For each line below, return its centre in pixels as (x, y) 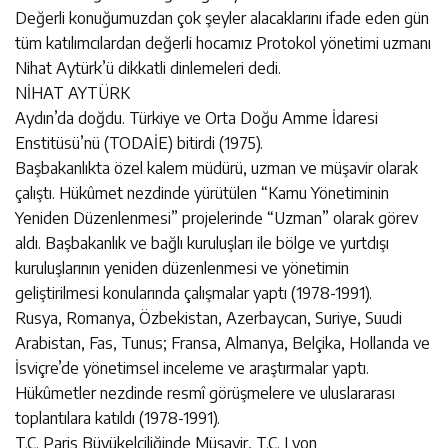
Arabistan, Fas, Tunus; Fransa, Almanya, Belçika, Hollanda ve (222, 342)
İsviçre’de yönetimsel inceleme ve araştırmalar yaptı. (192, 367)
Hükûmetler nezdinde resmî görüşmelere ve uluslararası (205, 392)
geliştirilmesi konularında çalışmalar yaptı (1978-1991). (193, 292)
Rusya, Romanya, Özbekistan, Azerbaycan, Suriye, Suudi (208, 317)
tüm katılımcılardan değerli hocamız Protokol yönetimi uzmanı (223, 42)
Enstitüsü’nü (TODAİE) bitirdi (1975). (139, 142)
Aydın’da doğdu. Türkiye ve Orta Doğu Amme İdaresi (196, 117)
